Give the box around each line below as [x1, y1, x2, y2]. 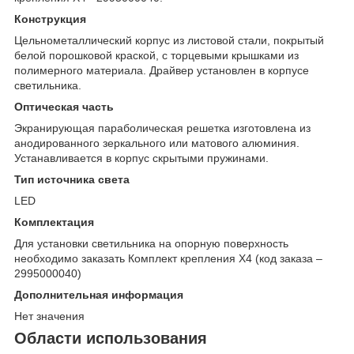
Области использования [14, 330, 207, 348]
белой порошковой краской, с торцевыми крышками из [14, 49, 299, 62]
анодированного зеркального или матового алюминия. [14, 137, 299, 150]
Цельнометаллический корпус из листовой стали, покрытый [14, 34, 324, 47]
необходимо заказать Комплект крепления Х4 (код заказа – [14, 252, 322, 265]
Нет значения [14, 310, 85, 323]
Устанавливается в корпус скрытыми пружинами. [14, 152, 269, 165]
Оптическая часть [14, 100, 114, 114]
